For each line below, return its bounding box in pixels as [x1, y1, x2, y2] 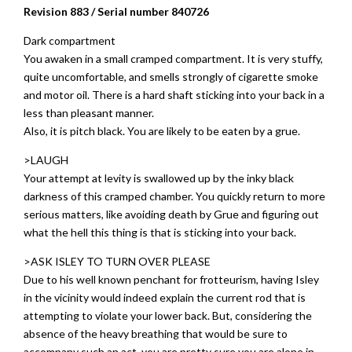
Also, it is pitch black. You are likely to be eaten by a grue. [24, 124, 300, 137]
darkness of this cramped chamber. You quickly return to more [24, 189, 325, 203]
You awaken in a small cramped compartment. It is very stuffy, [24, 52, 323, 65]
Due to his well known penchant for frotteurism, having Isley [24, 273, 319, 286]
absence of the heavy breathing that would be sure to [24, 327, 288, 340]
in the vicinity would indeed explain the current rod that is [24, 291, 306, 304]
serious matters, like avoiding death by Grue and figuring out [24, 207, 319, 221]
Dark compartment [24, 34, 115, 47]
